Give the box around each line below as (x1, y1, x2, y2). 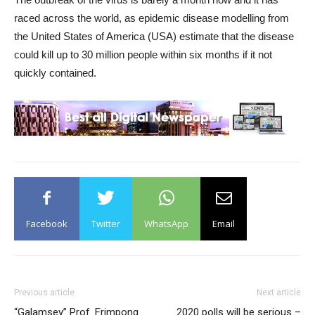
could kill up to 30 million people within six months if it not (14, 48, 272, 60)
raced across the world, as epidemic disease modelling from (14, 11, 289, 24)
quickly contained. (14, 66, 96, 79)
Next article (257, 287, 301, 297)
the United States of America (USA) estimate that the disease (14, 30, 294, 42)
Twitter (91, 217, 120, 230)
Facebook (26, 217, 67, 230)
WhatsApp (144, 217, 188, 230)
